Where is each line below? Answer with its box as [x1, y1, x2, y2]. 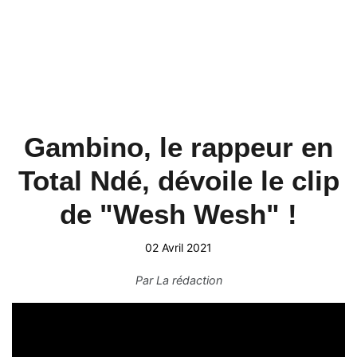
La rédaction [155, 273, 222, 287]
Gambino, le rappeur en [24, 131, 333, 163]
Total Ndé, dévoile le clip [18, 165, 339, 196]
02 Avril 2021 [145, 241, 212, 254]
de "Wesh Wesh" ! [60, 198, 297, 229]
